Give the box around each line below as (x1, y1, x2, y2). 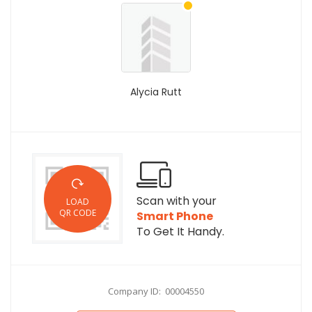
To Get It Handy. (136, 224, 224, 240)
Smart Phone (136, 208, 213, 224)
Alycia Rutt (130, 85, 182, 99)
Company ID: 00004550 (108, 285, 204, 297)
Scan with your (136, 193, 217, 209)
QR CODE (58, 207, 96, 219)
